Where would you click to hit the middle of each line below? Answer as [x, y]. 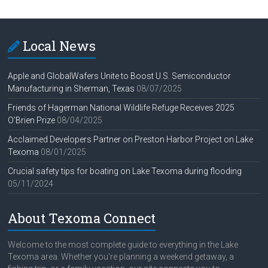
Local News [60, 46]
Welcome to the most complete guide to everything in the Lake [123, 245]
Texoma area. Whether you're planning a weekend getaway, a [121, 257]
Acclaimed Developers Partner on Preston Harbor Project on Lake [131, 140]
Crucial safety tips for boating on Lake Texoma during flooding [125, 171]
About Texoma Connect [82, 218]
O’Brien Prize [32, 121]
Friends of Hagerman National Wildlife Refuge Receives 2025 [121, 108]
